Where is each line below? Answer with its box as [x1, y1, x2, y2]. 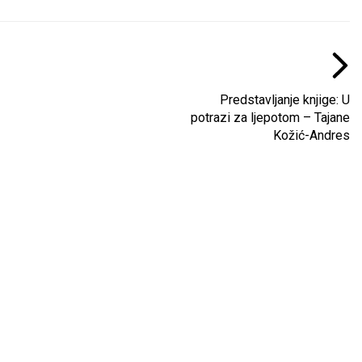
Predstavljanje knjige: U [220, 92, 350, 108]
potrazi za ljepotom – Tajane [191, 110, 350, 126]
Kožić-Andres [273, 128, 350, 144]
